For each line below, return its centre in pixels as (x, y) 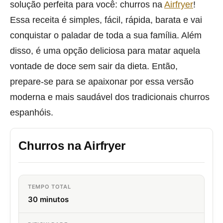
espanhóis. (32, 112)
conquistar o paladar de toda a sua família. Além (106, 35)
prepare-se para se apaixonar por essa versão (102, 82)
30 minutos (48, 200)
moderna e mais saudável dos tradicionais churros (110, 97)
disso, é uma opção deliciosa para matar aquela (105, 51)
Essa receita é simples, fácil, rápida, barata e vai (106, 20)
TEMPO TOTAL (50, 187)
